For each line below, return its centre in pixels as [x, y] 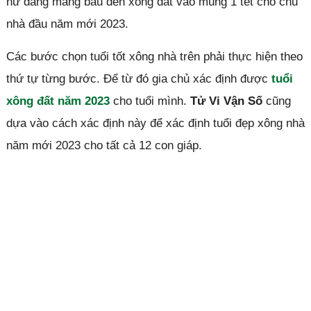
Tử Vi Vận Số [226, 101]
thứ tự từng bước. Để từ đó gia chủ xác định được [138, 78]
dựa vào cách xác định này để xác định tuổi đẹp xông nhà [155, 123]
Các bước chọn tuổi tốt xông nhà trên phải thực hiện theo [154, 56]
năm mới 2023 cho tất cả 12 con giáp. [104, 145]
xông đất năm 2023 [58, 101]
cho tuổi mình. [150, 101]
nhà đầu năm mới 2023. [67, 24]
